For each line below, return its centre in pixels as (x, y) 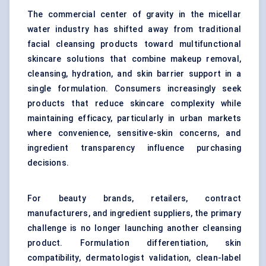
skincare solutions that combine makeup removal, (134, 59)
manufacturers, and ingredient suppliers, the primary (134, 213)
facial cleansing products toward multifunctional (134, 44)
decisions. (48, 163)
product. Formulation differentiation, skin (134, 243)
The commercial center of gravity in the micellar (134, 15)
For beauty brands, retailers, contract (134, 199)
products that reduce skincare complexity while (134, 104)
